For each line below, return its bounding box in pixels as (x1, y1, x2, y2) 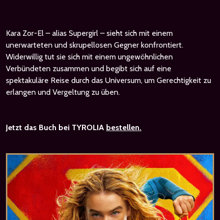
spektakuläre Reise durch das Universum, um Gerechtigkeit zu (6, 75, 211, 85)
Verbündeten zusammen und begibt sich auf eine (6, 63, 171, 73)
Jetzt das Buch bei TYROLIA (6, 122, 106, 132)
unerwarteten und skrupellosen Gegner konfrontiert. (6, 40, 183, 50)
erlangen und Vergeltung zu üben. (6, 87, 120, 97)
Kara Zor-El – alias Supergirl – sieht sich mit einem (6, 28, 173, 38)
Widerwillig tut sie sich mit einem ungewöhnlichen (6, 52, 173, 61)
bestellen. (106, 122, 141, 132)
